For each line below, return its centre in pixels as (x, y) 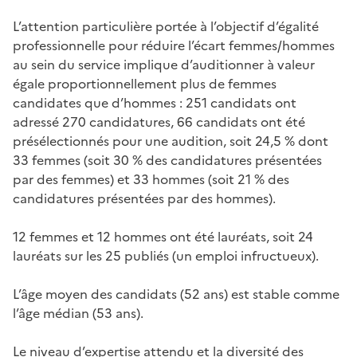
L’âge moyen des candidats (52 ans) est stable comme (176, 294)
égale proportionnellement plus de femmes (145, 84)
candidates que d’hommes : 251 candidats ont (155, 103)
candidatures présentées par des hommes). (144, 198)
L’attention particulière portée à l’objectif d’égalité (166, 26)
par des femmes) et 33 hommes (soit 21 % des (151, 179)
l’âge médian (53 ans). (78, 313)
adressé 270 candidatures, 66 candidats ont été (159, 122)
